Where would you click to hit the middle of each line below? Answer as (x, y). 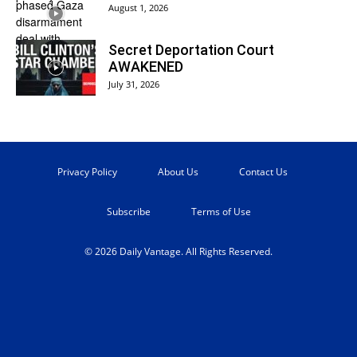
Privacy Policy (87, 171)
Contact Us (263, 171)
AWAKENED (146, 66)
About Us (178, 171)
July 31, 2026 (134, 84)
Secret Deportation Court (191, 49)
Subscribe (128, 211)
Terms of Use (221, 211)
